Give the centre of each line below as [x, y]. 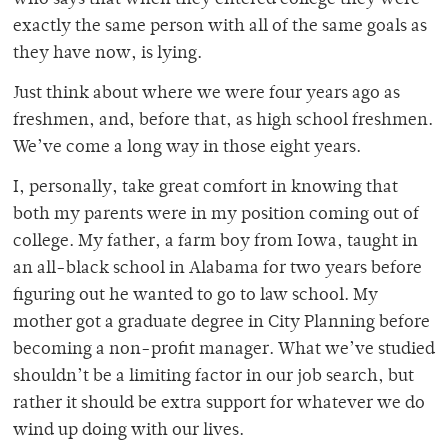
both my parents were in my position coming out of [216, 215]
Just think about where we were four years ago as [206, 94]
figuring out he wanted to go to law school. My [195, 296]
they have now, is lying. [107, 54]
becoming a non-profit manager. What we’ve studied [224, 350]
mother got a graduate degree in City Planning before [221, 323]
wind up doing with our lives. [128, 431]
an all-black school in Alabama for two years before [217, 269]
